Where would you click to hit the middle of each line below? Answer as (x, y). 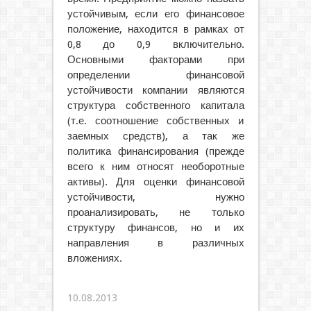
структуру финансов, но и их (155, 228)
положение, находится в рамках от (155, 29)
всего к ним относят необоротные (155, 167)
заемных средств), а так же (155, 136)
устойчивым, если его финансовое (155, 14)
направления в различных (155, 243)
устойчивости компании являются (155, 90)
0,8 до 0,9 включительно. (155, 44)
